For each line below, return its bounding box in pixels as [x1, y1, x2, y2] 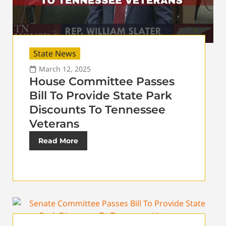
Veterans [29, 117, 79, 131]
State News [33, 47, 76, 59]
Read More [38, 136, 78, 145]
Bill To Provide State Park [29, 88, 172, 102]
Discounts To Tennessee [29, 102, 165, 117]
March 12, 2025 [39, 64, 91, 74]
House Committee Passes [29, 74, 175, 88]
